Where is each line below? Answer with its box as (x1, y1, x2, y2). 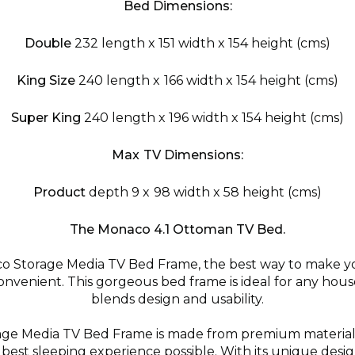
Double (24, 36, 71, 51)
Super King (10, 110, 81, 125)
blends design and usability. (91, 292, 264, 307)
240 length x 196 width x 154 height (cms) (83, 110, 345, 125)
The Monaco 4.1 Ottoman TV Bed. (69, 222, 286, 237)
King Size (17, 73, 76, 88)
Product (33, 185, 86, 200)
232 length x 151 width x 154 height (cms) (74, 36, 331, 51)
